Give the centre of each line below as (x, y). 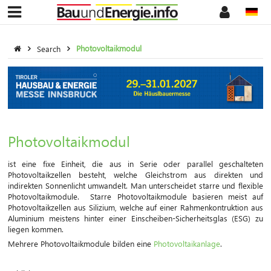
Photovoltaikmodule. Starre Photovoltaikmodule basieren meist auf (135, 196)
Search (50, 48)
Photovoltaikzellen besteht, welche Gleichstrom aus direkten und (135, 174)
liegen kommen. (36, 229)
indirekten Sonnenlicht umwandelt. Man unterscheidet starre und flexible (135, 185)
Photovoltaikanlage (187, 244)
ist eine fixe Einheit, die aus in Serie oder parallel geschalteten (135, 163)
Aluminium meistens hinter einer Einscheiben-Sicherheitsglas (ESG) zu (135, 218)
